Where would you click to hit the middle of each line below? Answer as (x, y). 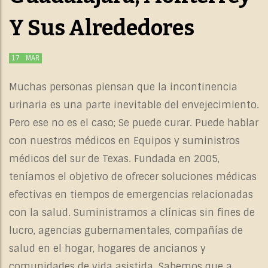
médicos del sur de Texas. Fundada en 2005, (114, 159)
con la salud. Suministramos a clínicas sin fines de (132, 213)
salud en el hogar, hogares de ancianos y (107, 249)
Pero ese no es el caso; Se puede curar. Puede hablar (134, 123)
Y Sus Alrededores (102, 28)
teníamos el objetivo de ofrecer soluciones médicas (133, 177)
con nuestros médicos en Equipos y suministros (124, 141)
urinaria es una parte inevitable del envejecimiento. (134, 105)
